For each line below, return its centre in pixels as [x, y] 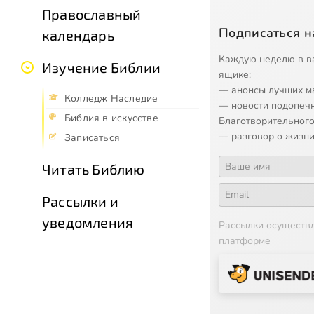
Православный [92, 14]
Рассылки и [80, 201]
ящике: [235, 74]
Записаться [93, 137]
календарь [78, 35]
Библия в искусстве [111, 118]
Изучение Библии [101, 67]
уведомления [88, 222]
